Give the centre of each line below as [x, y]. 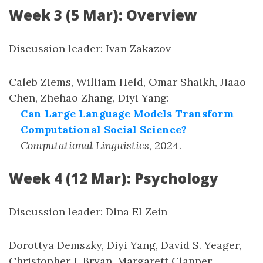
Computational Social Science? [104, 129]
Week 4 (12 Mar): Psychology [114, 178]
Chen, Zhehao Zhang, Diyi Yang [88, 98]
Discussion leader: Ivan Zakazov [90, 48]
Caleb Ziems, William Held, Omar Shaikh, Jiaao [127, 82]
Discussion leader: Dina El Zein [88, 212]
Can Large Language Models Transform [127, 114]
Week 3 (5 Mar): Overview [103, 15]
